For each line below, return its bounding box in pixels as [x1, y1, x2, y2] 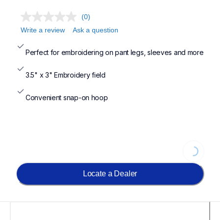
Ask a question [73, 26, 118, 34]
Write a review [21, 26, 65, 34]
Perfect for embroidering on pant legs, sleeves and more [26, 48, 204, 56]
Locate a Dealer [82, 169, 137, 178]
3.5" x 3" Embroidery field [26, 71, 106, 79]
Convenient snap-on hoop [26, 93, 108, 102]
